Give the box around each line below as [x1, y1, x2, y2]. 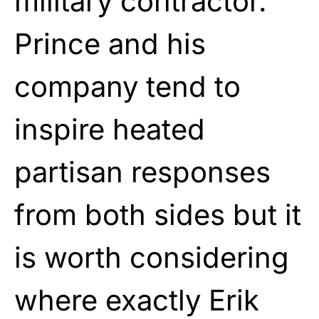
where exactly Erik [14, 282, 259, 318]
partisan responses [14, 154, 271, 189]
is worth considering [14, 239, 289, 275]
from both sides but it [14, 197, 301, 232]
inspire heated [14, 111, 205, 147]
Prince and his [14, 26, 206, 61]
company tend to [14, 68, 241, 104]
